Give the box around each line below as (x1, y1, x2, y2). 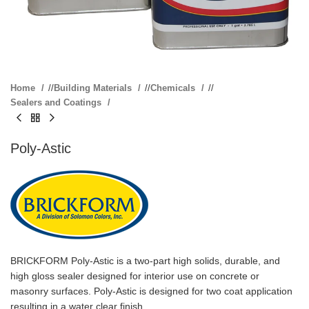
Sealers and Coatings (10, 97, 104, 108)
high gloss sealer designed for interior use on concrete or (10, 270, 259, 282)
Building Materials (54, 83, 134, 94)
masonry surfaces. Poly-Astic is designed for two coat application (10, 286, 292, 297)
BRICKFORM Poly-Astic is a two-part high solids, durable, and (10, 255, 280, 267)
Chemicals (150, 83, 198, 94)
